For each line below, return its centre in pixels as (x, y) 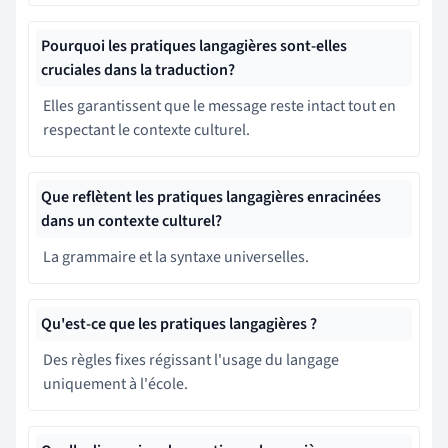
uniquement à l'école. (115, 383)
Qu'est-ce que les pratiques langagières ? (179, 323)
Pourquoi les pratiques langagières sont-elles (194, 45)
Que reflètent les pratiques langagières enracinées (211, 196)
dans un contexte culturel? (131, 220)
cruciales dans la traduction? (138, 69)
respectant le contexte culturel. (146, 129)
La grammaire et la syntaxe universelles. (176, 256)
